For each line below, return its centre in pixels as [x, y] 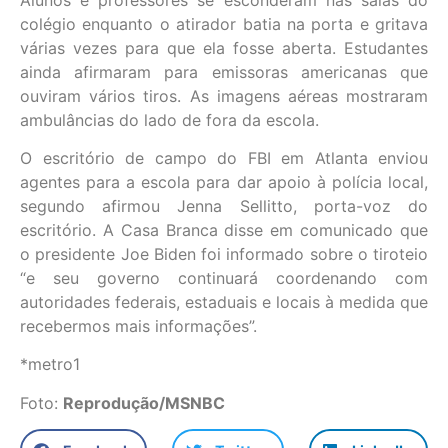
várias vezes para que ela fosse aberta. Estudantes [224, 47]
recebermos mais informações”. [138, 326]
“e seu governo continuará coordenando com [224, 278]
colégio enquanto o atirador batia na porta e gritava [224, 23]
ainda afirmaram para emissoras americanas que [224, 71]
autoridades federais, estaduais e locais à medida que [224, 302]
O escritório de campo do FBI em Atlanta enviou [224, 158]
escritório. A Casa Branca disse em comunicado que [224, 230]
